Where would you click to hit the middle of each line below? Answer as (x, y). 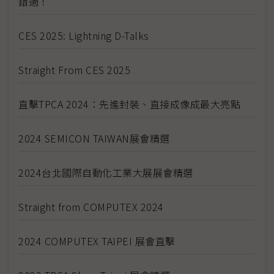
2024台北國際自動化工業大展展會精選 (106, 172)
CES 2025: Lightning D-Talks (84, 35)
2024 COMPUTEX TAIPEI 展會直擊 (97, 241)
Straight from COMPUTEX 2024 (91, 206)
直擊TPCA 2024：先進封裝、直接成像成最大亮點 (129, 104)
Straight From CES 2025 (74, 69)
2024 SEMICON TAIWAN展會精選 (94, 138)
